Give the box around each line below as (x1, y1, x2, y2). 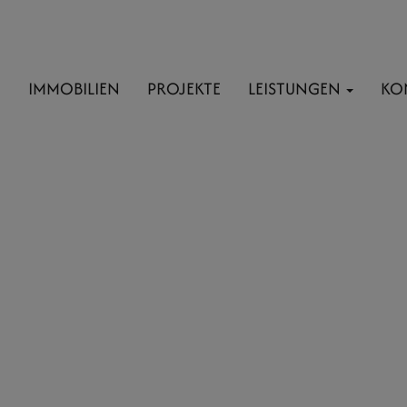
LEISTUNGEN (248, 76, 344, 101)
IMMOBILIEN (28, 76, 120, 101)
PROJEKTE (147, 76, 221, 101)
